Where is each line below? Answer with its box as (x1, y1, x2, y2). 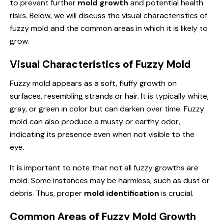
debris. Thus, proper (10, 188, 84, 198)
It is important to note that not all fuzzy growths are (10, 162, 198, 173)
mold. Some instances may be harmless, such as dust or (10, 175, 210, 186)
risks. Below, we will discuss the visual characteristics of (10, 10, 207, 21)
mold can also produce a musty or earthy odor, (10, 116, 180, 127)
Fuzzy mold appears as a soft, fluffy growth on (10, 78, 177, 88)
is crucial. (159, 188, 193, 198)
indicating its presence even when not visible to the (10, 129, 194, 139)
